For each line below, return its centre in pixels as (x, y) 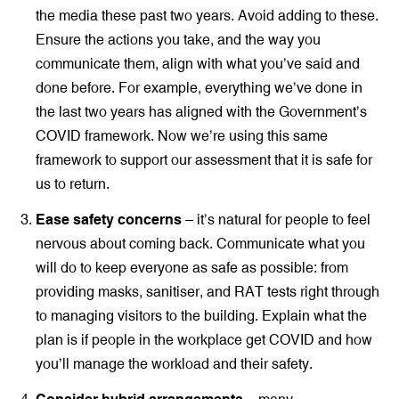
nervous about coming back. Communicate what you (200, 244)
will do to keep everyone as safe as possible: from (192, 268)
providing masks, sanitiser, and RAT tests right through (208, 292)
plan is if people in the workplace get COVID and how (204, 340)
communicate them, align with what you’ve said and (198, 64)
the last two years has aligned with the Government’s (201, 112)
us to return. (73, 184)
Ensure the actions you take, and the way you (178, 40)
